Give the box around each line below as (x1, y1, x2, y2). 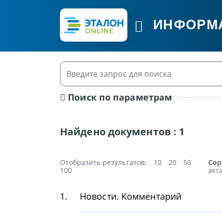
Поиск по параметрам (65, 91, 172, 103)
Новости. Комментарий (80, 190, 181, 202)
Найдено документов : (60, 125, 179, 138)
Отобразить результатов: (60, 158, 147, 167)
